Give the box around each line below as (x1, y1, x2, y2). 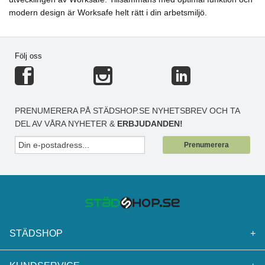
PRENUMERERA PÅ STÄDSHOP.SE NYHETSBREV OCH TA (15, 106, 240, 116)
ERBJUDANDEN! (117, 119, 183, 129)
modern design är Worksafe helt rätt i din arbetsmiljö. (9, 8, 209, 18)
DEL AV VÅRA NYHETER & (15, 119, 117, 129)
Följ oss (15, 51, 42, 61)
